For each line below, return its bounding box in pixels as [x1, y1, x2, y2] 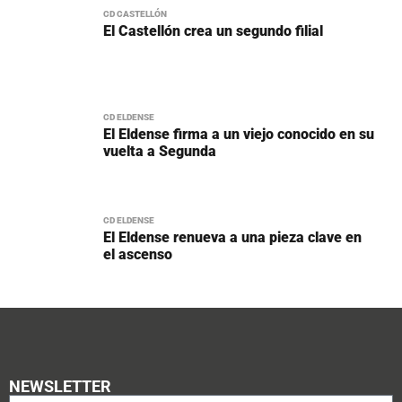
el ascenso [103, 245, 172, 263]
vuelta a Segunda [103, 142, 216, 160]
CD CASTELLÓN [103, 8, 167, 19]
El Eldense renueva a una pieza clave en [103, 228, 362, 246]
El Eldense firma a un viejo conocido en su [103, 125, 374, 143]
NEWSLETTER [9, 376, 111, 396]
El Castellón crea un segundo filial [103, 22, 323, 39]
